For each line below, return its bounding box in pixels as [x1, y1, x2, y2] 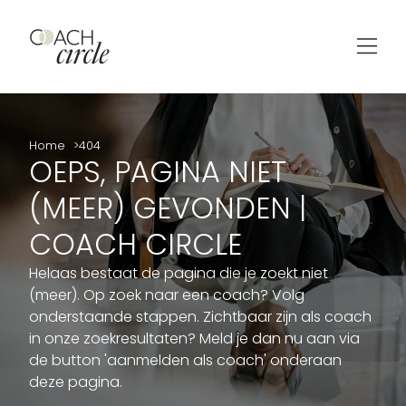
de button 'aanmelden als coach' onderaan [29, 349, 342, 371]
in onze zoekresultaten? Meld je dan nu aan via [29, 327, 360, 349]
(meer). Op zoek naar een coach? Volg [29, 284, 304, 305]
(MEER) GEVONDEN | [29, 187, 306, 228]
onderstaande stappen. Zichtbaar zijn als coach [29, 305, 372, 327]
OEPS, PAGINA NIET [29, 150, 286, 192]
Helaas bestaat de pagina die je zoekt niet [29, 262, 328, 284]
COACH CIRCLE [29, 223, 242, 265]
